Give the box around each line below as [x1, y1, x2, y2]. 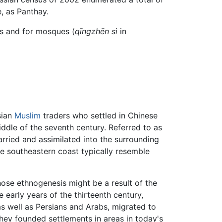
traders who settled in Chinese [41, 111, 158, 121]
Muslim [14, 111, 41, 121]
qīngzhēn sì [75, 26, 117, 36]
